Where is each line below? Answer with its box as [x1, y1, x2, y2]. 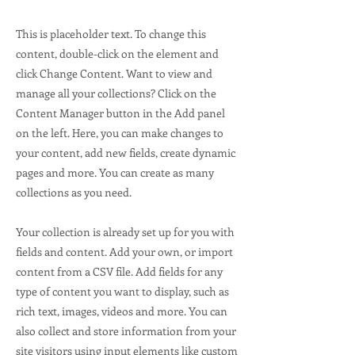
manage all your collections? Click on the [16, 86, 216, 101]
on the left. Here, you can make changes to [16, 125, 223, 140]
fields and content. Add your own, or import [16, 244, 233, 259]
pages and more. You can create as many [16, 165, 214, 180]
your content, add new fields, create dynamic [16, 145, 235, 160]
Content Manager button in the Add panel [16, 105, 225, 120]
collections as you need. [16, 185, 132, 200]
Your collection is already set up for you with [16, 224, 235, 239]
